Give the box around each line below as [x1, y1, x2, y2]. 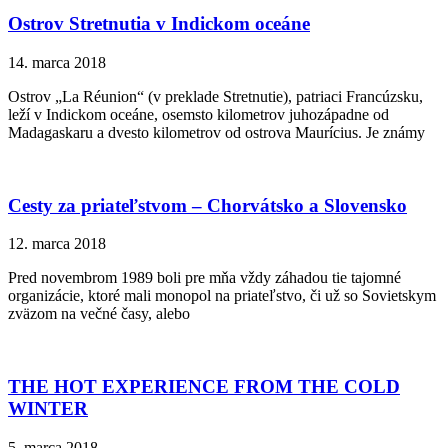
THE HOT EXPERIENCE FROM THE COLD [8, 376, 400, 398]
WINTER [8, 398, 88, 420]
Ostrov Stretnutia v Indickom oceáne [8, 13, 310, 35]
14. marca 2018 [8, 54, 106, 71]
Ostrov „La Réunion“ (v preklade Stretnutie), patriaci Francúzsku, [8, 88, 423, 105]
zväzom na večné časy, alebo [8, 305, 190, 323]
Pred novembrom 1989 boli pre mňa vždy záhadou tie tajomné [8, 269, 401, 287]
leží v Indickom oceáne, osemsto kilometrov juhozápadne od [8, 106, 389, 123]
